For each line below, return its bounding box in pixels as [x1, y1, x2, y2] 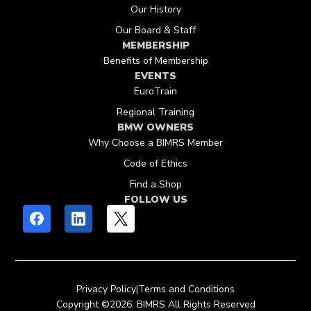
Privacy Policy [76, 283, 136, 296]
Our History [130, 3, 181, 17]
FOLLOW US [124, 193, 187, 207]
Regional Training [117, 106, 194, 119]
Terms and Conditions [138, 283, 235, 296]
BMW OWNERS [117, 121, 194, 135]
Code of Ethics [124, 157, 187, 171]
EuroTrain [134, 85, 177, 99]
